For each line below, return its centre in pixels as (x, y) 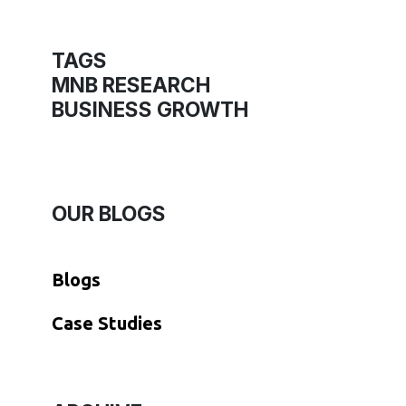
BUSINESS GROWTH (150, 110)
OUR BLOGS (109, 214)
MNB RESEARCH (131, 85)
